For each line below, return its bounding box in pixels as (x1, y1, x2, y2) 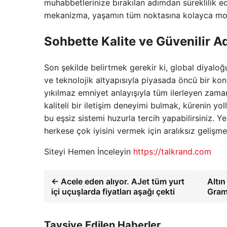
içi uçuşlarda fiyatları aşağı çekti (51, 186, 175, 197)
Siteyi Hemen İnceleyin (44, 146, 133, 157)
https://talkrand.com (133, 146, 211, 157)
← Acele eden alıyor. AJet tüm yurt (51, 176, 184, 186)
